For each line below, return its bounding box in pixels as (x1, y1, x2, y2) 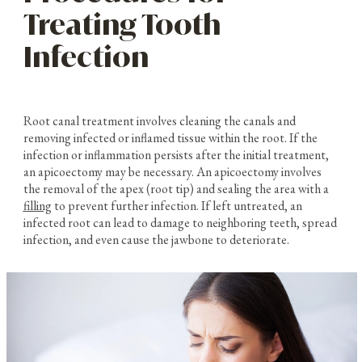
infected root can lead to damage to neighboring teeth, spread (23, 213, 337, 231)
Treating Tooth (23, 7, 221, 42)
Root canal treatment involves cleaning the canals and (23, 112, 296, 129)
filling (23, 196, 52, 214)
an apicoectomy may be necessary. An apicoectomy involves (23, 162, 322, 180)
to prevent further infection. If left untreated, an (51, 196, 302, 214)
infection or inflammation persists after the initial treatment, (23, 145, 329, 163)
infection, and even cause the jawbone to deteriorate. (23, 230, 289, 248)
